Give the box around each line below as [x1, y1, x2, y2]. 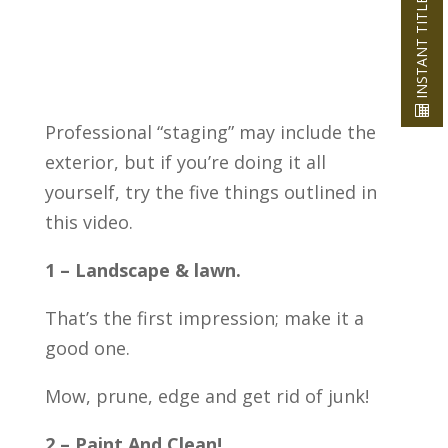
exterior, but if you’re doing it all [44, 149, 326, 174]
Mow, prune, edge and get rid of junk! [44, 383, 369, 408]
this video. [44, 209, 133, 234]
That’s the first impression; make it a [44, 305, 364, 330]
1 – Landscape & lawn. [44, 257, 241, 282]
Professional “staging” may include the [44, 119, 376, 144]
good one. [44, 335, 130, 360]
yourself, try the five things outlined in [44, 179, 377, 204]
